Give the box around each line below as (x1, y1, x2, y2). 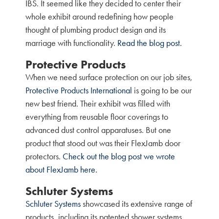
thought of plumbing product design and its (25, 24, 166, 35)
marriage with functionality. (25, 37, 118, 48)
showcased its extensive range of (81, 198, 193, 209)
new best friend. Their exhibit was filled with (25, 98, 171, 109)
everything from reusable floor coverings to (25, 111, 169, 122)
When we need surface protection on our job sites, (25, 71, 193, 83)
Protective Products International (25, 85, 132, 96)
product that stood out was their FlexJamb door (25, 137, 181, 149)
